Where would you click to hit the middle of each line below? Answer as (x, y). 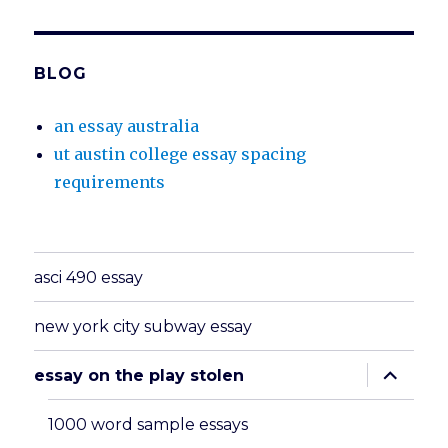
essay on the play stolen (139, 375)
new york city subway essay (143, 326)
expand (399, 370)
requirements (110, 182)
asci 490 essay (89, 277)
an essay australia (127, 126)
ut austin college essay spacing (180, 154)
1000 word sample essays (148, 424)
